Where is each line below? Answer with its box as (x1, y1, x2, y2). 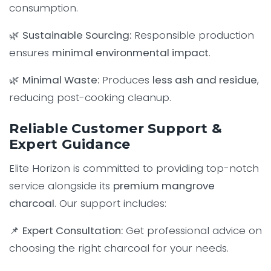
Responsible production (131, 28, 254, 43)
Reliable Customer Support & (9, 120, 222, 137)
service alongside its (9, 178, 113, 194)
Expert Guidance (9, 136, 131, 153)
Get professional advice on (123, 223, 262, 238)
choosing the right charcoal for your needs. (9, 241, 229, 256)
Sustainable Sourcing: (22, 28, 131, 43)
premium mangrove (113, 178, 215, 194)
